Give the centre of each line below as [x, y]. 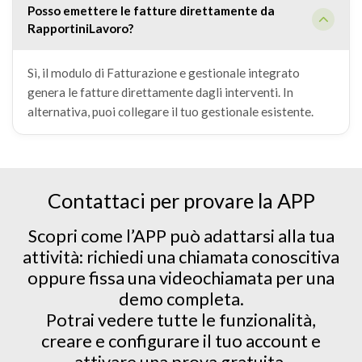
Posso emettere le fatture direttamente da [151, 11]
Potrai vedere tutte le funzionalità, [181, 320]
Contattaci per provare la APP [181, 200]
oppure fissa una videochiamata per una [181, 278]
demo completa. [181, 299]
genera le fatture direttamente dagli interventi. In [160, 92]
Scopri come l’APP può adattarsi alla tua [181, 236]
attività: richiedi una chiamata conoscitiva [181, 257]
